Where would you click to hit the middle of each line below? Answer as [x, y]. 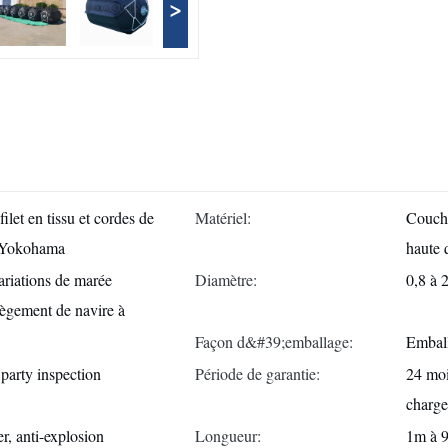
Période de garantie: [257, 373]
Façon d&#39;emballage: [274, 341]
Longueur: [228, 435]
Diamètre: [226, 279]
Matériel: [223, 217]
